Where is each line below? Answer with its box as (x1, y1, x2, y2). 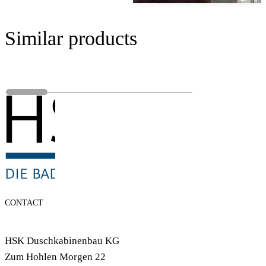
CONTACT (5, 197, 43, 207)
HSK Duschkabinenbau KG (5, 235, 119, 247)
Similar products (5, 27, 137, 50)
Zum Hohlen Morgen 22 (5, 251, 106, 263)
